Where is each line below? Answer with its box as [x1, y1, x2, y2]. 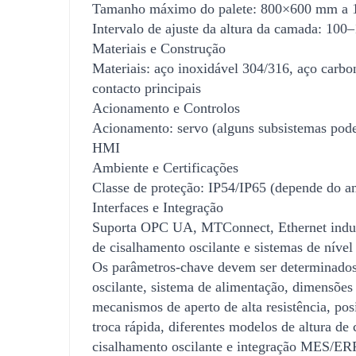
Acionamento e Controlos [92, 99, 240, 116]
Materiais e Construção [92, 40, 226, 56]
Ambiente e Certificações [92, 159, 238, 176]
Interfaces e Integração [92, 199, 223, 215]
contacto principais [92, 79, 201, 96]
